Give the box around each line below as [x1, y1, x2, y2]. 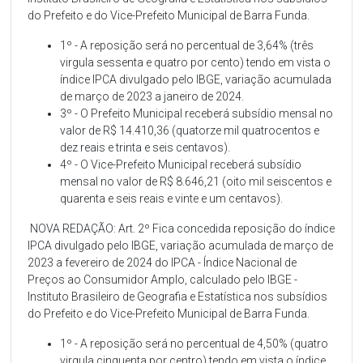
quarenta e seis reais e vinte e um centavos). [60, 192, 284, 206]
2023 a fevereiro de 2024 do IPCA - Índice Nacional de [28, 256, 297, 270]
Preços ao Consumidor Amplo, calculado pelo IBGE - [28, 273, 298, 287]
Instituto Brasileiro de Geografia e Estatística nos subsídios [28, 290, 328, 304]
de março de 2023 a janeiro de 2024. [60, 90, 245, 104]
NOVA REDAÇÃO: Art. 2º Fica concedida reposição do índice [28, 222, 335, 236]
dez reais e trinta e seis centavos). [60, 141, 231, 155]
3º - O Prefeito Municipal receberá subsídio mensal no [60, 107, 334, 121]
